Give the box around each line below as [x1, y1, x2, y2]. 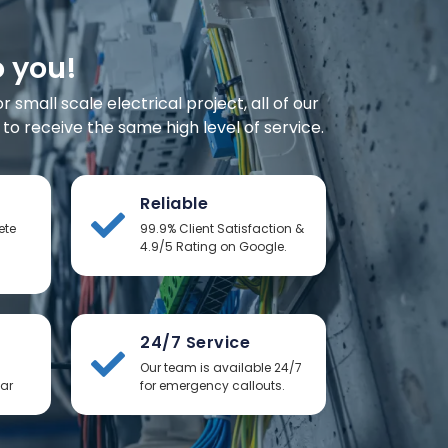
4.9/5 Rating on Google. [140, 237, 287, 255]
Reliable [140, 191, 208, 215]
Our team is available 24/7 [140, 358, 302, 376]
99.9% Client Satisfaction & [140, 219, 304, 237]
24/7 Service [140, 330, 250, 354]
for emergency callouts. [140, 376, 285, 394]
